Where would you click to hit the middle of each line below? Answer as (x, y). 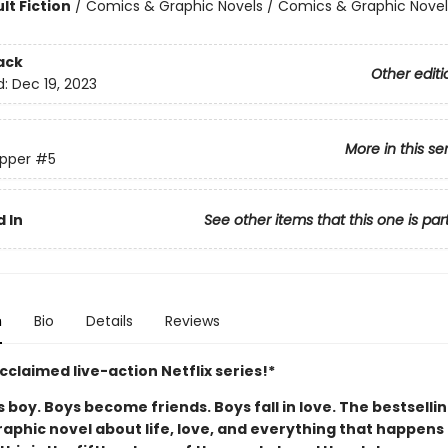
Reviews (192, 321)
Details (109, 321)
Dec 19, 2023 (54, 84)
